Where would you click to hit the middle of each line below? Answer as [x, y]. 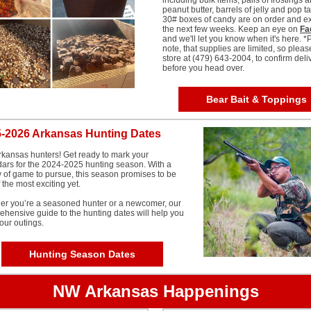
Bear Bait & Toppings [256, 99]
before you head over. [203, 68]
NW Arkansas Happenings [155, 291]
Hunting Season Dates [82, 254]
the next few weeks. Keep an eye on [231, 29]
